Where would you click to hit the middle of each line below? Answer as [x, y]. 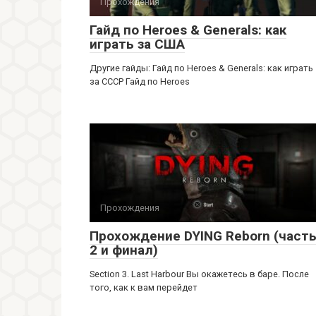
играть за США [137, 44]
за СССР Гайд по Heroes [140, 81]
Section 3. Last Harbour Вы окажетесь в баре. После [199, 274]
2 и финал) [124, 250]
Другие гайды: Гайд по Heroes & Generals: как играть [201, 68]
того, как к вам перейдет [144, 287]
